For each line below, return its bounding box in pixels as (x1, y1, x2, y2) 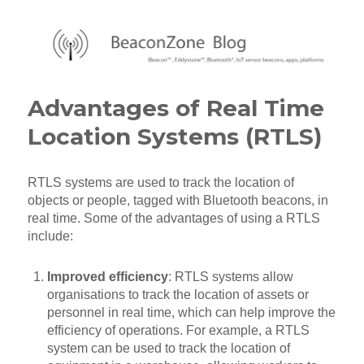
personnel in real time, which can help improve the (47, 305, 336, 320)
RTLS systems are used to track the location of (28, 175, 295, 190)
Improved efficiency (47, 270, 169, 284)
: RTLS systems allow (168, 270, 294, 284)
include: (28, 229, 74, 244)
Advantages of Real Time (28, 94, 325, 123)
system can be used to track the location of (47, 341, 291, 356)
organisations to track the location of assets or (47, 288, 310, 302)
